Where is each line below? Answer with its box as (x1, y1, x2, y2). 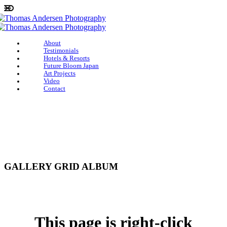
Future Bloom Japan (44, 62, 99, 69)
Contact (44, 85, 65, 92)
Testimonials (44, 47, 79, 54)
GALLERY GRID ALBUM (4, 161, 118, 172)
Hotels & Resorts (44, 55, 90, 62)
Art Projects (44, 70, 75, 77)
